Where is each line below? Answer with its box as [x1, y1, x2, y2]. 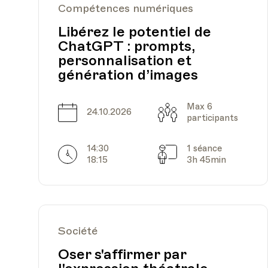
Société [58, 224, 98, 237]
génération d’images [58, 65, 198, 84]
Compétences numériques [58, 1, 193, 15]
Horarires [77, 148, 120, 159]
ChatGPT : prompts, [58, 36, 194, 55]
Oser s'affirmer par [58, 245, 186, 263]
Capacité [177, 106, 214, 117]
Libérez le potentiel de [58, 22, 211, 41]
